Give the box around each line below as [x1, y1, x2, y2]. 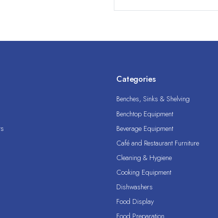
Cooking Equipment [116, 167, 171, 178]
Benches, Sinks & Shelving [116, 94, 190, 104]
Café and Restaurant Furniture [116, 138, 199, 148]
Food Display [116, 197, 154, 207]
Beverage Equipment [116, 123, 173, 133]
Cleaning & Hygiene [116, 152, 172, 163]
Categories [116, 73, 156, 85]
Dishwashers [116, 182, 153, 192]
